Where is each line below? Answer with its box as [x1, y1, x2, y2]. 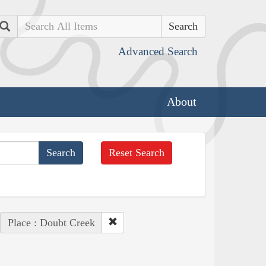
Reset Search [109, 146, 165, 159]
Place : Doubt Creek [7, 216, 95, 229]
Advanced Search [118, 45, 198, 58]
